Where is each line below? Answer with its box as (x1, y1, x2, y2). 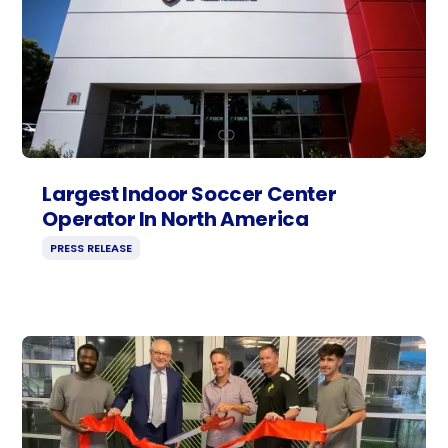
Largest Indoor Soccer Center (42, 179, 337, 208)
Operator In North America (42, 204, 309, 233)
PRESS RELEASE (50, 239, 133, 256)
